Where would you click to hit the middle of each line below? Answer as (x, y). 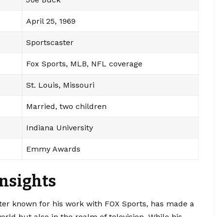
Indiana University (60, 128)
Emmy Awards (53, 149)
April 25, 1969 (51, 21)
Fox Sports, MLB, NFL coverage (84, 64)
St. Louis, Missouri (60, 85)
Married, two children (66, 107)
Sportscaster (50, 43)
